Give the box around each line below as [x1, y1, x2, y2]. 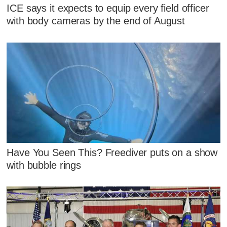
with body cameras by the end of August [7, 15, 185, 27]
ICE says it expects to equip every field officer [7, 3, 209, 14]
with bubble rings [7, 159, 81, 171]
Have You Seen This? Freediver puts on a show [7, 146, 218, 158]
